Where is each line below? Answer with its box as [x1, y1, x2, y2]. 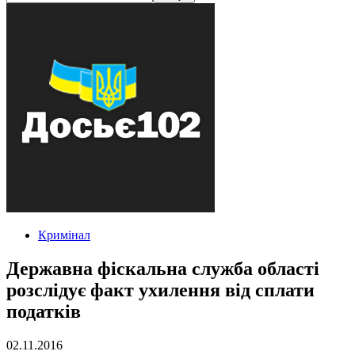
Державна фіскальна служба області [6, 258, 319, 279]
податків [6, 300, 81, 322]
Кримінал [38, 228, 90, 242]
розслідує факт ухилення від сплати [6, 279, 315, 300]
